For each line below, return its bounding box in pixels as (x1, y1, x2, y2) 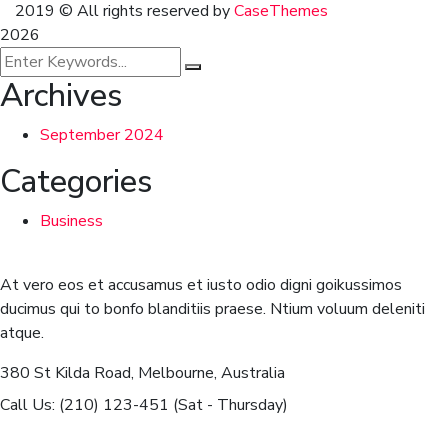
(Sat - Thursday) (173, 394, 288, 417)
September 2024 (40, 124, 164, 147)
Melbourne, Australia (138, 362, 285, 385)
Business (40, 210, 103, 233)
